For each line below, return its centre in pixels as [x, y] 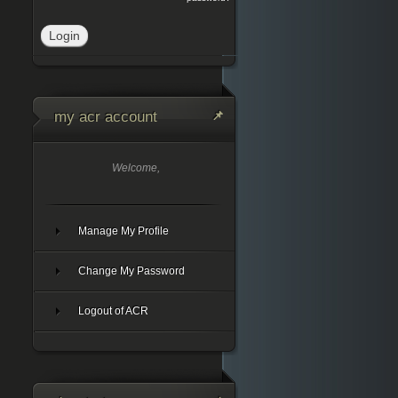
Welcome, [136, 167]
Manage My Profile [123, 231]
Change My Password [131, 271]
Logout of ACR [113, 310]
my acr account [105, 116]
